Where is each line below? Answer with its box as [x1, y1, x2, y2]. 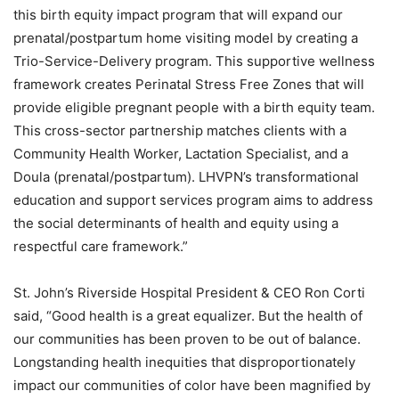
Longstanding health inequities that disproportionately [13, 354, 355, 370]
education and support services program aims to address [13, 191, 373, 208]
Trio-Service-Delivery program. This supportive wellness [13, 53, 375, 69]
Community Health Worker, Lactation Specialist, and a [13, 145, 348, 162]
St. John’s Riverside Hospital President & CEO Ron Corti [13, 284, 365, 301]
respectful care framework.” [13, 238, 188, 255]
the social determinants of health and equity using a [13, 215, 338, 232]
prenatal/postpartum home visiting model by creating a [13, 29, 358, 46]
